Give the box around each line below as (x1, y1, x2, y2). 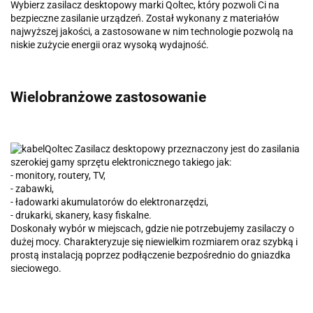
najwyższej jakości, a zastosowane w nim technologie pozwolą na (10, 26, 293, 38)
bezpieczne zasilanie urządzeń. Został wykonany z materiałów (10, 13, 279, 24)
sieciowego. (10, 263, 61, 275)
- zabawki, (10, 183, 54, 195)
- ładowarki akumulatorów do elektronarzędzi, (10, 196, 208, 208)
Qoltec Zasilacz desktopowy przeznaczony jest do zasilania (45, 143, 300, 155)
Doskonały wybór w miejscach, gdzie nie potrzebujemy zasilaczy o (10, 223, 294, 235)
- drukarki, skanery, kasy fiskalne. (10, 210, 152, 221)
